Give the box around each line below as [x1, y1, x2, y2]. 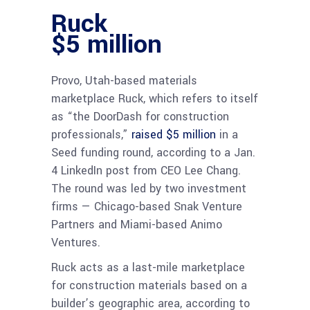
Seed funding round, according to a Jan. [51, 144, 255, 161]
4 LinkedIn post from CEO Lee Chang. [51, 162, 241, 179]
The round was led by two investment [51, 180, 246, 197]
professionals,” [51, 126, 131, 143]
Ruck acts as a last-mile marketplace [51, 259, 245, 275]
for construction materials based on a [51, 277, 247, 293]
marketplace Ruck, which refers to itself [51, 90, 258, 107]
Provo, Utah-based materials [51, 72, 197, 89]
